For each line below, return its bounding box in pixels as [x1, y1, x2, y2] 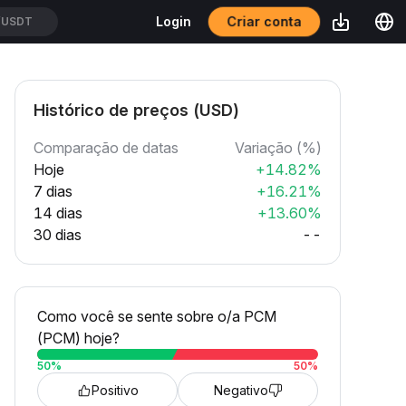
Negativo [213, 382, 268, 398]
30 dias [34, 226, 82, 244]
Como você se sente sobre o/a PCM [37, 307, 276, 325]
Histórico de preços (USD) [34, 101, 239, 120]
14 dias [34, 204, 82, 222]
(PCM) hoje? [37, 329, 120, 347]
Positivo [91, 382, 139, 398]
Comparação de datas [34, 139, 179, 157]
